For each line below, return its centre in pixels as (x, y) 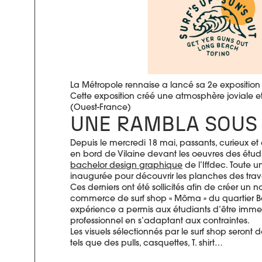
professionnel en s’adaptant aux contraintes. (160, 220)
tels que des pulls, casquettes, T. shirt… (146, 242)
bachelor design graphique (126, 165)
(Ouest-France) (101, 107)
